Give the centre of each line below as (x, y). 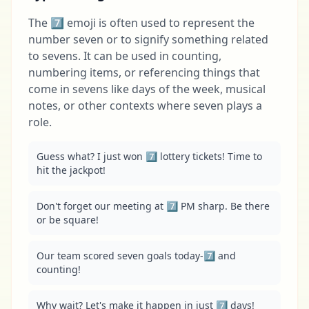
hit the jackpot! (71, 170)
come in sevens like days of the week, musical (147, 89)
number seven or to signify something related (148, 39)
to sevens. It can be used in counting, (125, 56)
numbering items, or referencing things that (144, 72)
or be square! (68, 220)
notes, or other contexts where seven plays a (145, 106)
